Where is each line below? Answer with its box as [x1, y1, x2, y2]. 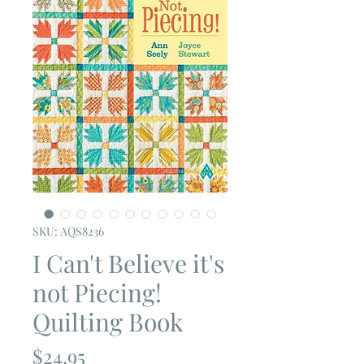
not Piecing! [32, 275, 162, 309]
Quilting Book [32, 305, 184, 338]
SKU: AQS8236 [32, 223, 104, 239]
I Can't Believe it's [32, 246, 224, 279]
